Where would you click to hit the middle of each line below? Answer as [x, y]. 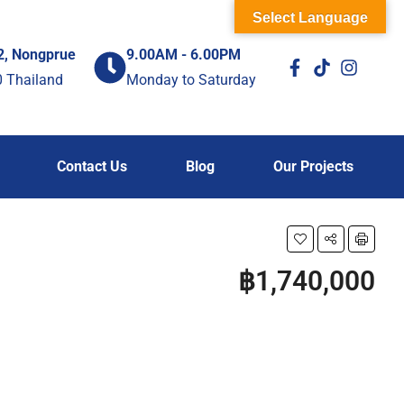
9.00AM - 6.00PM [184, 55]
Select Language [310, 18]
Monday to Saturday [191, 80]
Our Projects [313, 166]
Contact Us [92, 166]
